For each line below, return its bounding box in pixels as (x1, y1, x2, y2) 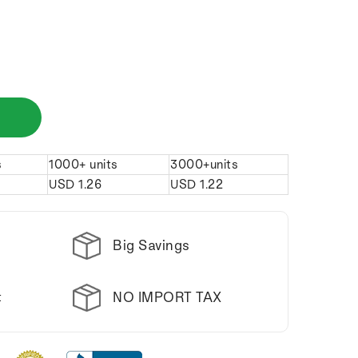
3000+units (170, 157, 238, 171)
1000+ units (49, 157, 118, 171)
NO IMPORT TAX (113, 288, 222, 304)
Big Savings (113, 237, 190, 253)
